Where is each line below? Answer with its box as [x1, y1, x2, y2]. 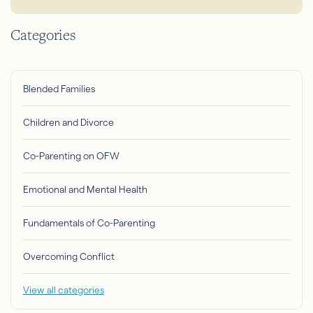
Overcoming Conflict [23, 250, 115, 262]
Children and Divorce [23, 116, 114, 128]
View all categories [23, 284, 104, 296]
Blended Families [23, 82, 95, 94]
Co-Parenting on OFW [23, 150, 119, 161]
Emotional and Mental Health [23, 183, 147, 195]
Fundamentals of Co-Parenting [23, 217, 155, 228]
